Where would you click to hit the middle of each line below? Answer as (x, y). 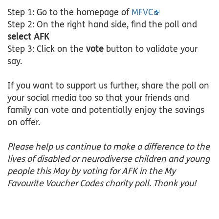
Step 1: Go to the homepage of (69, 12)
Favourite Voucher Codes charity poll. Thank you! (102, 184)
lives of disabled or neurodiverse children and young (109, 159)
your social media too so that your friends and (98, 98)
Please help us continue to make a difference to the (109, 147)
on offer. (25, 122)
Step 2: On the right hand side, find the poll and (102, 25)
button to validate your (152, 49)
